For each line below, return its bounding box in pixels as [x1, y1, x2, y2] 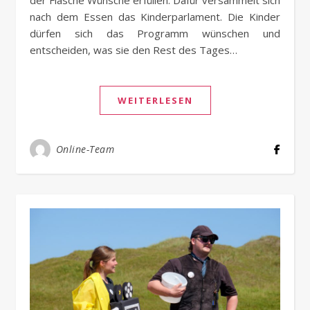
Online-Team [55, 143, 114, 156]
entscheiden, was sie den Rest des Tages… [30, 43, 237, 57]
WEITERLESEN [117, 94, 193, 107]
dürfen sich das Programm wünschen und [30, 26, 280, 41]
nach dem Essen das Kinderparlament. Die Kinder [30, 10, 280, 24]
